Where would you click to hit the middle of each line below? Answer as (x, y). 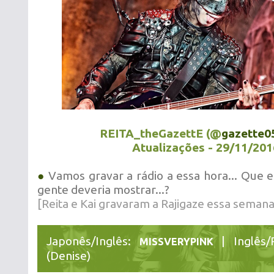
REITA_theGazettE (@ (161, 133)
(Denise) (68, 256)
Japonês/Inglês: (93, 241)
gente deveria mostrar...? (103, 190)
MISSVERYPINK (176, 242)
